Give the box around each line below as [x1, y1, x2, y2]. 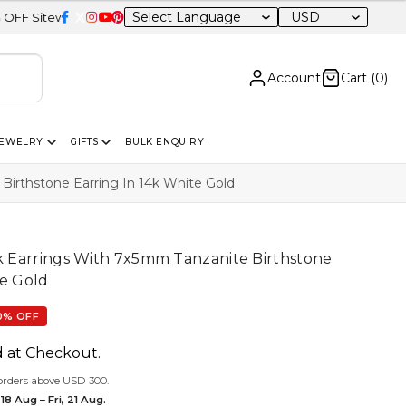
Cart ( [341, 69, 375, 86]
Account [267, 69, 321, 86]
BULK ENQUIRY [125, 135, 205, 148]
